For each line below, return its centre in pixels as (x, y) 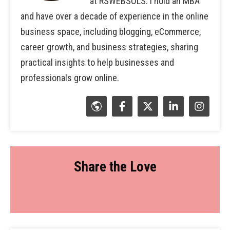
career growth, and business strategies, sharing (109, 47)
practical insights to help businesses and (97, 62)
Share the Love (115, 167)
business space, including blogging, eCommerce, (111, 31)
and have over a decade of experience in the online (114, 16)
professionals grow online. (70, 78)
